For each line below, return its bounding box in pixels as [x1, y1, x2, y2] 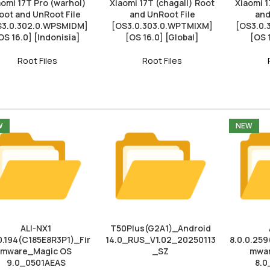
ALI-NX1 [20, 222, 51, 234]
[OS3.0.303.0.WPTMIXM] [111, 19, 213, 31]
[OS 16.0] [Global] [125, 31, 199, 43]
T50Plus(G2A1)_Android [110, 222, 211, 234]
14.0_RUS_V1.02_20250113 [105, 233, 216, 245]
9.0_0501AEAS [6, 256, 66, 268]
